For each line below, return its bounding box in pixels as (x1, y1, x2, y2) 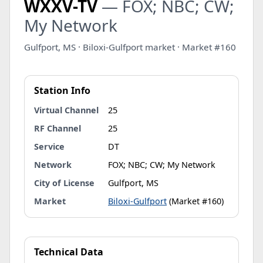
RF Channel (34, 123, 81, 134)
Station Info (34, 84, 90, 97)
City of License (34, 177, 95, 188)
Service (34, 141, 65, 152)
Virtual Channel (34, 104, 99, 116)
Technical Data (34, 245, 103, 258)
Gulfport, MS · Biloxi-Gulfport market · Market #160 (24, 41, 236, 53)
